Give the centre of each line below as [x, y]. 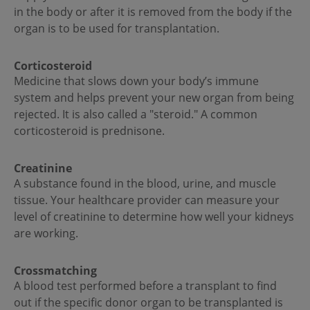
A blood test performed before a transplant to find [145, 286]
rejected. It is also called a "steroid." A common [136, 115]
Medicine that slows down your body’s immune [136, 81]
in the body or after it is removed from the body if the [153, 12]
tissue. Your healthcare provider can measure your [147, 200]
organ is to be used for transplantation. [118, 29]
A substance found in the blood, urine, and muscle [145, 184]
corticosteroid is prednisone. [89, 131]
